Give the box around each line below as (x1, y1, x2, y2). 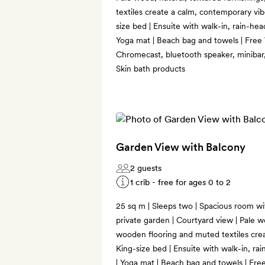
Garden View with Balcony (116, 140, 245, 153)
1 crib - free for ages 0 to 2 (130, 177, 231, 187)
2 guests (130, 163, 161, 173)
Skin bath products (116, 63, 185, 73)
